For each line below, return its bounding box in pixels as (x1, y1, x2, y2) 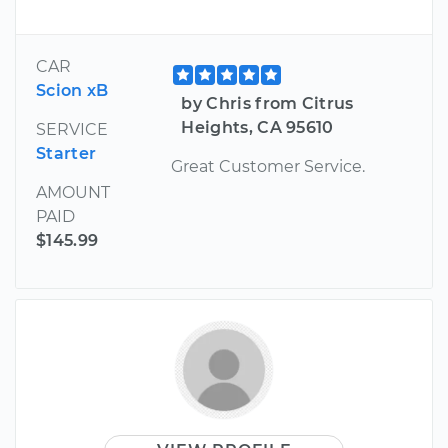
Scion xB (36, 80, 109, 100)
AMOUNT (36, 182, 110, 202)
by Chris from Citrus (181, 93, 354, 113)
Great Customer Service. (171, 156, 366, 176)
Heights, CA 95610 (181, 117, 334, 137)
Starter (36, 143, 97, 163)
